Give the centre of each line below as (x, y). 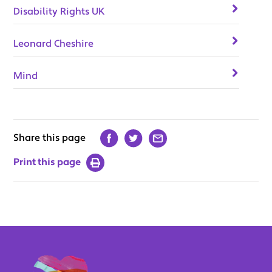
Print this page (47, 162)
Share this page (50, 138)
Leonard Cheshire (54, 44)
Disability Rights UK (59, 12)
